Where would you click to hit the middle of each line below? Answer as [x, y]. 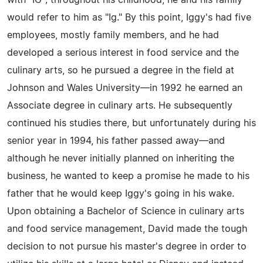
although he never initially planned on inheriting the [121, 159]
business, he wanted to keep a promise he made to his [128, 176]
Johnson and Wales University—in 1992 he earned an [125, 88]
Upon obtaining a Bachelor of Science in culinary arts [126, 211]
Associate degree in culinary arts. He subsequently [120, 106]
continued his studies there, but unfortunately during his [131, 123]
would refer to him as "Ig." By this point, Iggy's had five [129, 18]
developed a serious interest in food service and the [123, 53]
